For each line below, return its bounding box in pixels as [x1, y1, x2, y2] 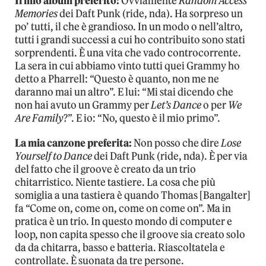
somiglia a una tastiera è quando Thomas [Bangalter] [15, 189, 251, 202]
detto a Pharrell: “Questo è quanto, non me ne [15, 72, 219, 86]
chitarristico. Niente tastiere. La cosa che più [15, 176, 216, 189]
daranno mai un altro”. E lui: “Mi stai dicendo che [15, 85, 233, 99]
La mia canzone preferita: [15, 137, 132, 150]
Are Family [15, 112, 64, 125]
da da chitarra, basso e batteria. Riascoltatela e [15, 241, 225, 255]
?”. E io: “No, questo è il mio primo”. [64, 112, 220, 125]
